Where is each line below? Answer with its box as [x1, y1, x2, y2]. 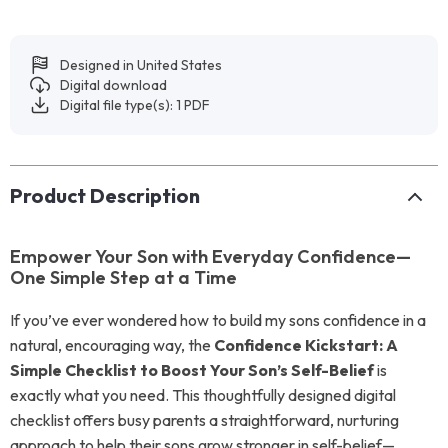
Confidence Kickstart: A [214, 335, 398, 355]
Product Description [10, 183, 200, 208]
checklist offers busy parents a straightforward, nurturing [10, 410, 399, 430]
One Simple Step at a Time [10, 266, 237, 289]
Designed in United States [60, 56, 222, 74]
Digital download [60, 76, 167, 94]
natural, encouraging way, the [10, 335, 214, 355]
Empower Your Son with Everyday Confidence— [10, 245, 411, 268]
